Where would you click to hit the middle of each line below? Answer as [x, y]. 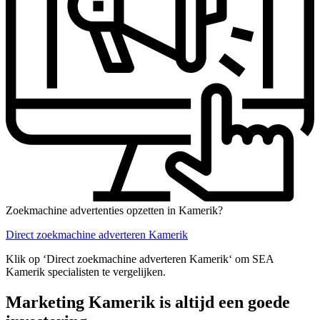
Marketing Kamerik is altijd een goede [148, 302]
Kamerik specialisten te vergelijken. [86, 271]
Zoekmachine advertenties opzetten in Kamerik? [114, 210]
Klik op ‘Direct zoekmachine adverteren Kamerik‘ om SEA [140, 259]
